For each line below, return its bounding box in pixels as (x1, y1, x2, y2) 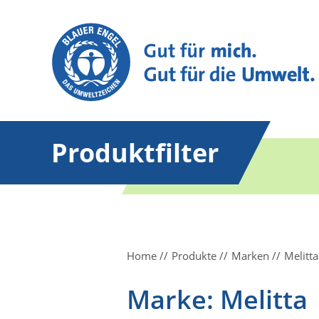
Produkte (172, 249, 216, 263)
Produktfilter (51, 135, 219, 170)
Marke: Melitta (127, 282, 308, 317)
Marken (231, 249, 269, 263)
